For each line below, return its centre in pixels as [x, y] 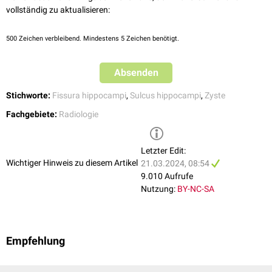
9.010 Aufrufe [167, 176]
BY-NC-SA [196, 189]
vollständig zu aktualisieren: [58, 10]
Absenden [136, 73]
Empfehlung [36, 241]
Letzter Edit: [163, 151]
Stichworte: [28, 96]
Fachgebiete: [32, 114]
